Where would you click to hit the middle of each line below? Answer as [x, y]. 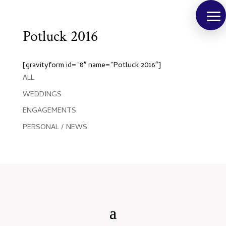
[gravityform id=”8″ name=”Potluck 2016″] [92, 66]
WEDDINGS [42, 95]
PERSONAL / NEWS [55, 127]
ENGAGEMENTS [49, 111]
